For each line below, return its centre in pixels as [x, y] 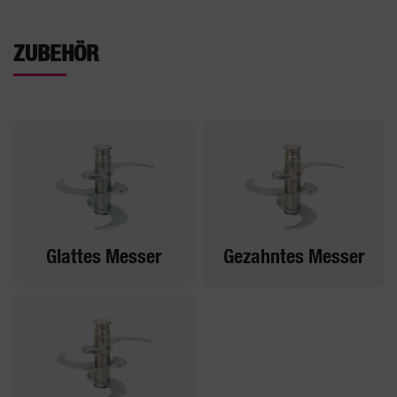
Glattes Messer [104, 257]
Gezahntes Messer [293, 257]
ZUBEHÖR [56, 54]
